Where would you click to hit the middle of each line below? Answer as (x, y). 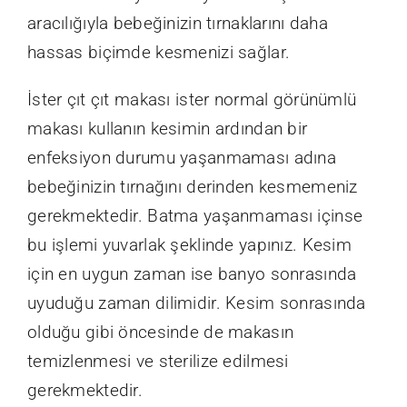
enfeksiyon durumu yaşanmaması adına (182, 157)
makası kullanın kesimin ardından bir (168, 128)
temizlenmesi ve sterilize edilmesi (158, 361)
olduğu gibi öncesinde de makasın (161, 332)
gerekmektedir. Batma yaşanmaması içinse (195, 215)
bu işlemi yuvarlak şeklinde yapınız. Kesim (189, 244)
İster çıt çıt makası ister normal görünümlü (192, 99)
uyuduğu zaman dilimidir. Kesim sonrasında (197, 303)
